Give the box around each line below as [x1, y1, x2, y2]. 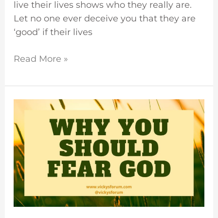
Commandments [13, 168, 89, 180]
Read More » [13, 53, 68, 64]
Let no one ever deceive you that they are [13, 13, 196, 24]
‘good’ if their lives [13, 26, 92, 37]
